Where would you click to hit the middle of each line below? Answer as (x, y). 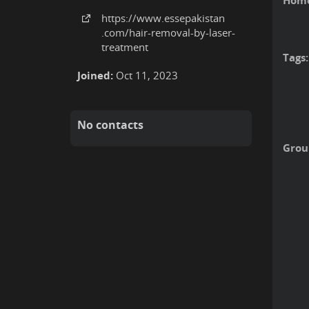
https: (115, 18)
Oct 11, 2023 (147, 75)
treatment (125, 47)
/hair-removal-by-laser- (180, 32)
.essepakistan (193, 18)
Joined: (95, 75)
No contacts (110, 125)
